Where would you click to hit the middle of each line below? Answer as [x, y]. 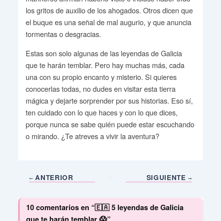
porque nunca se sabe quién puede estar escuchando [110, 124]
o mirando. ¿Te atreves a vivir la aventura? [92, 136]
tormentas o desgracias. [63, 34]
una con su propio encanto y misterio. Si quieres [101, 76]
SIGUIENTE [167, 177]
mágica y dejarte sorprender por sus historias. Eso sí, [109, 100]
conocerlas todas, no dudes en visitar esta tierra [100, 88]
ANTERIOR [53, 177]
